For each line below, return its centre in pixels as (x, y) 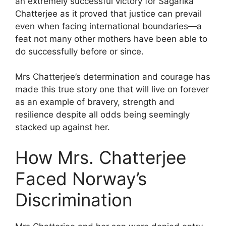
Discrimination (74, 200)
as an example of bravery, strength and (95, 102)
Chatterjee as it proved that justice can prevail (108, 13)
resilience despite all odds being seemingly (102, 115)
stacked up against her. (63, 127)
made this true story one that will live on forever (112, 90)
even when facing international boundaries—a (108, 26)
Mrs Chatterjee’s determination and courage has (113, 77)
